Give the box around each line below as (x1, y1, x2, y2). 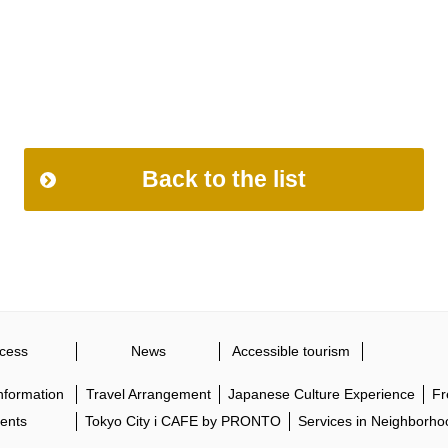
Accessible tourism (232, 343, 350, 359)
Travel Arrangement (85, 386, 211, 402)
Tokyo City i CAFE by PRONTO (85, 413, 281, 429)
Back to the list (142, 166, 306, 192)
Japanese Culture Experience (228, 386, 415, 402)
